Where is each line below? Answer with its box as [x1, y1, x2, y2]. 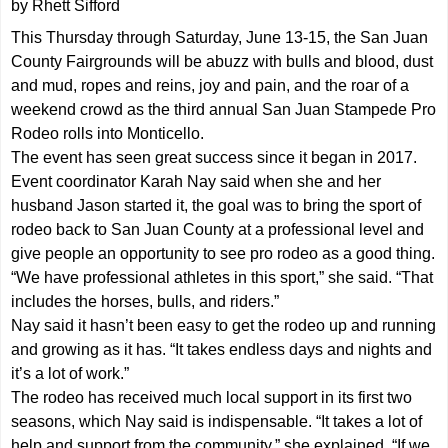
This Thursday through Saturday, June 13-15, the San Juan [11, 28, 429, 46]
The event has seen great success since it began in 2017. [11, 148, 418, 166]
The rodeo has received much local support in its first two [11, 388, 413, 406]
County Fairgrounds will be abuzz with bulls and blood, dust [11, 52, 434, 70]
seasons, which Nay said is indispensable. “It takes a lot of [11, 412, 423, 430]
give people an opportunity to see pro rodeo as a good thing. [11, 244, 436, 262]
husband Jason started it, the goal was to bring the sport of [11, 196, 422, 214]
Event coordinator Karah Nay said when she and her [11, 172, 382, 190]
